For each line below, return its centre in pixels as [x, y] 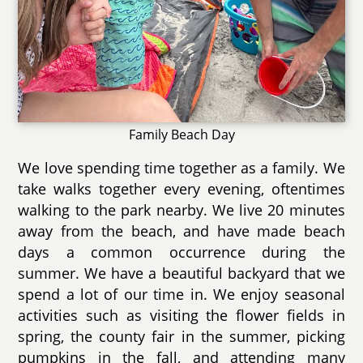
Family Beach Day [181, 135]
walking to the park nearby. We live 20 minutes [181, 210]
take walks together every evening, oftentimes [181, 189]
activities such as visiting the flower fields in [181, 316]
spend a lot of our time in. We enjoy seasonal [181, 295]
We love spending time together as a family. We [181, 168]
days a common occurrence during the [181, 252]
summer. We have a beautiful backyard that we [181, 273]
